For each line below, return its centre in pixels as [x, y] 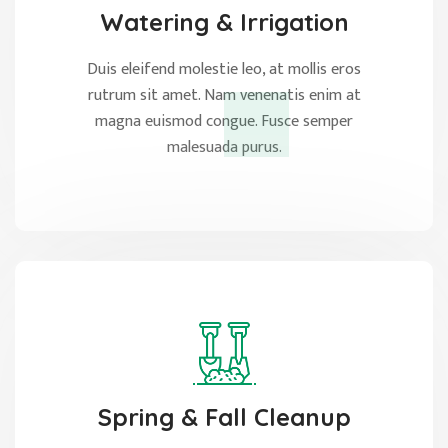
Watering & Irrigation [224, 22]
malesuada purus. [224, 148]
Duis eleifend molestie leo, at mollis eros [224, 70]
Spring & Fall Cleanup [224, 416]
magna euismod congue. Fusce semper [224, 122]
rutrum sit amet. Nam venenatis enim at [224, 96]
